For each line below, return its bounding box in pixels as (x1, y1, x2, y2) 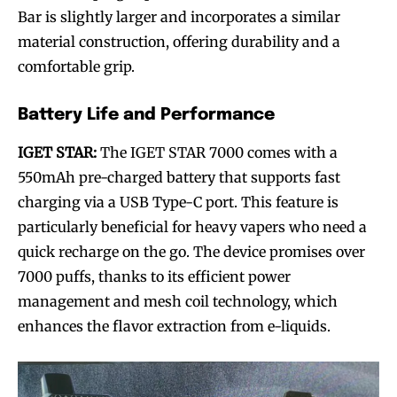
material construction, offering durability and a (18, 32, 340, 51)
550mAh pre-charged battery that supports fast (18, 167, 340, 186)
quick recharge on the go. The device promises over (18, 242, 365, 261)
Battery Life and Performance (18, 105, 275, 123)
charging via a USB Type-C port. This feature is (18, 192, 339, 211)
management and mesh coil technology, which (18, 292, 338, 310)
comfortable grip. (18, 57, 135, 75)
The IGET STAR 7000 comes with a (97, 143, 338, 161)
